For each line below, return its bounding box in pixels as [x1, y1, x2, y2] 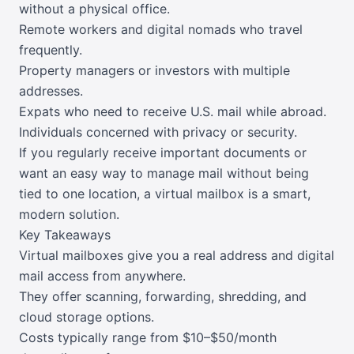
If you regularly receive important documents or [19, 145, 307, 161]
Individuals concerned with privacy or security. [19, 124, 297, 141]
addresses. [19, 83, 83, 100]
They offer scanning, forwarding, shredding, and [19, 288, 307, 305]
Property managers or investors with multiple [19, 62, 290, 79]
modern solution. [19, 206, 119, 223]
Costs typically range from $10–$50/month [19, 330, 277, 346]
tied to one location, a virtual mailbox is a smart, [19, 186, 311, 202]
